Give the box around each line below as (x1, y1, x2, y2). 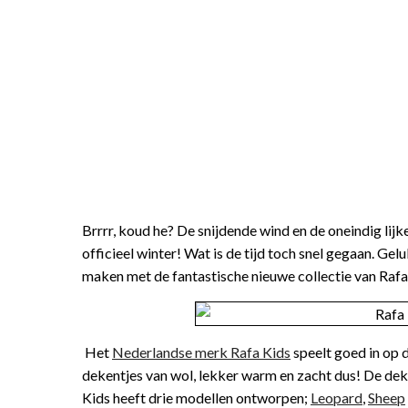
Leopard (311, 389, 362, 406)
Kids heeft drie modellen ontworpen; (82, 389, 311, 406)
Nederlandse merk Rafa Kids (112, 343, 291, 361)
